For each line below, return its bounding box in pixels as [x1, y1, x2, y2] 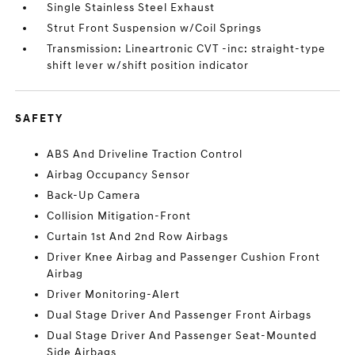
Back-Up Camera [47, 189, 141, 203]
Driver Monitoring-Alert [47, 288, 181, 302]
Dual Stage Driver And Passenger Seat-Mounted [47, 329, 318, 343]
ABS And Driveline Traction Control [47, 147, 243, 162]
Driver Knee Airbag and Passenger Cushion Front [47, 250, 321, 265]
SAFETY [15, 112, 64, 126]
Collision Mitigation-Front [47, 209, 192, 223]
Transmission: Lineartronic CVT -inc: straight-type [47, 42, 326, 56]
